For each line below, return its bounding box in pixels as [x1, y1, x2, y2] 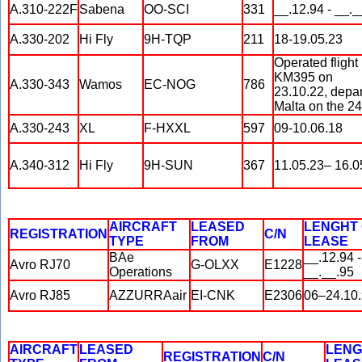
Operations [109, 265, 172, 279]
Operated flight [274, 56, 358, 69]
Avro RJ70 [10, 258, 70, 271]
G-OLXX [191, 258, 239, 271]
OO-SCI [144, 2, 189, 16]
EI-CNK [191, 288, 235, 302]
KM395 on [274, 70, 333, 84]
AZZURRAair [109, 288, 187, 302]
